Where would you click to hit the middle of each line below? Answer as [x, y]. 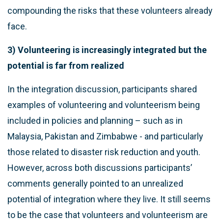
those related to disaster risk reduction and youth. [104, 152]
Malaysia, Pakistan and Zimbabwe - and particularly [105, 136]
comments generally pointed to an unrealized [95, 183]
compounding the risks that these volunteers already [110, 10]
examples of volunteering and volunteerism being [104, 105]
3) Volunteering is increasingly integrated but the [107, 50]
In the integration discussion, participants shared [102, 89]
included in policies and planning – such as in [95, 120]
